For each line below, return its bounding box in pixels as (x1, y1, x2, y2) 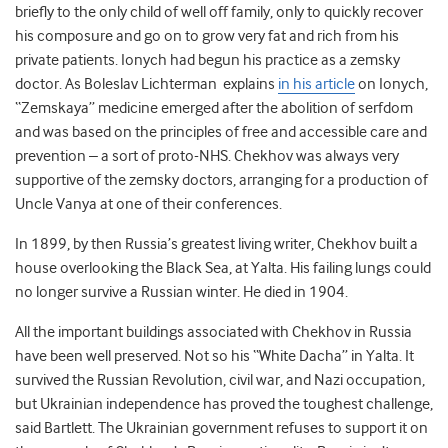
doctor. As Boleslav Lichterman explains (15, 75, 278, 94)
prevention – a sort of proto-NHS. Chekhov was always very (15, 147, 399, 166)
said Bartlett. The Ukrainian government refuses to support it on (15, 419, 428, 438)
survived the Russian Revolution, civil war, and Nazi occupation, (15, 371, 425, 390)
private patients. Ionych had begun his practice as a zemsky (15, 51, 400, 70)
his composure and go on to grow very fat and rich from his (15, 27, 399, 46)
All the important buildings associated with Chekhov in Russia (15, 323, 412, 342)
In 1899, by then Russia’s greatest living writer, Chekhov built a (15, 235, 418, 254)
